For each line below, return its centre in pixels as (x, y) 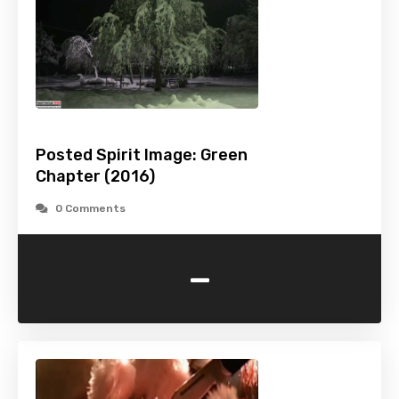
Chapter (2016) (95, 177)
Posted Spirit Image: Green (142, 155)
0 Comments (90, 209)
